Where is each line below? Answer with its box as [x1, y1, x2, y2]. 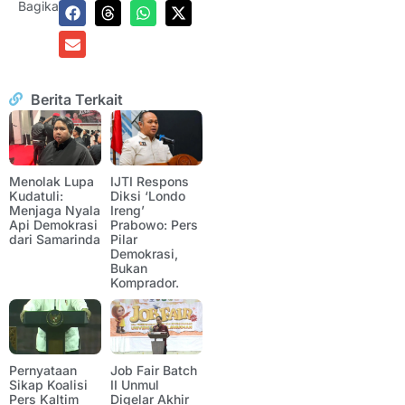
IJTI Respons [110, 173, 189, 189]
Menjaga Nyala [9, 202, 100, 218]
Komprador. [110, 274, 179, 290]
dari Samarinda [9, 231, 100, 247]
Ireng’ [110, 202, 145, 218]
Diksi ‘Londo [110, 187, 185, 203]
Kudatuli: [9, 187, 63, 203]
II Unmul [110, 377, 159, 393]
